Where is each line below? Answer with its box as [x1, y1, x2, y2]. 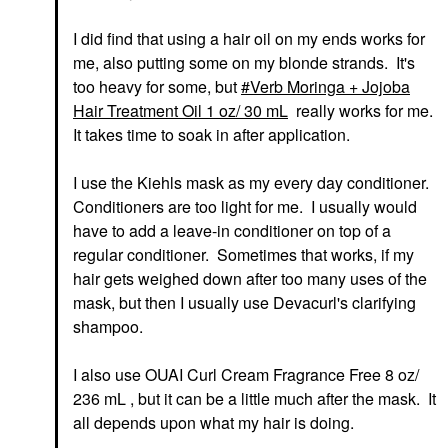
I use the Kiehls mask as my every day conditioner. [73, 171, 433, 195]
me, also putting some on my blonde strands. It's [73, 51, 415, 75]
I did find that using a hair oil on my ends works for [73, 27, 425, 51]
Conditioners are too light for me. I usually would [73, 195, 417, 219]
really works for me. [292, 99, 437, 123]
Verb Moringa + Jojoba [250, 75, 410, 99]
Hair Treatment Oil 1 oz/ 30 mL [73, 99, 288, 123]
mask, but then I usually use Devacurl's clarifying [73, 291, 416, 315]
